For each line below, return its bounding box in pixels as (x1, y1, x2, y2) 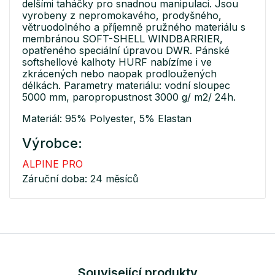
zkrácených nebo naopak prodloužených (22, 68, 217, 80)
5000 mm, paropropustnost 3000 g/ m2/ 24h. (22, 91, 236, 104)
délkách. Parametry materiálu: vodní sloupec (22, 79, 230, 92)
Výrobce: (22, 135, 82, 152)
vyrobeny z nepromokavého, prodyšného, (22, 9, 222, 22)
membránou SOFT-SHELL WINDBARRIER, (22, 33, 223, 45)
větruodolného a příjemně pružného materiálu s (22, 21, 246, 34)
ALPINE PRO (22, 158, 83, 171)
